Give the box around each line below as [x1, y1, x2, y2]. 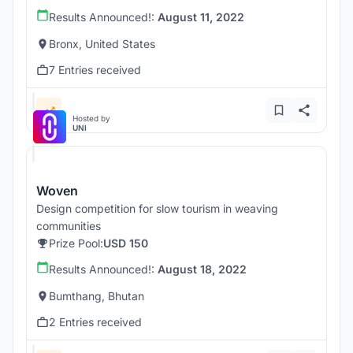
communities [36, 219, 101, 233]
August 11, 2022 [158, 10, 244, 24]
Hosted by [72, 113, 110, 124]
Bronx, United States [49, 37, 155, 51]
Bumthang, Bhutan [49, 289, 144, 303]
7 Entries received [49, 63, 141, 77]
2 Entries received [49, 315, 142, 329]
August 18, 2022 [158, 262, 247, 277]
